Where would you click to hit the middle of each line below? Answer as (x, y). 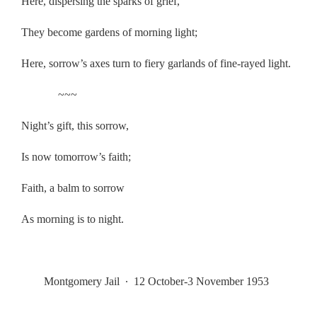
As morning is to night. (73, 219)
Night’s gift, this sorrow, (75, 125)
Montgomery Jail (73, 281)
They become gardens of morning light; (109, 32)
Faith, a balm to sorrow (73, 188)
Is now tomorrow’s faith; (76, 156)
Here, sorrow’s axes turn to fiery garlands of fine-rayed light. (156, 63)
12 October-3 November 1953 (198, 281)
